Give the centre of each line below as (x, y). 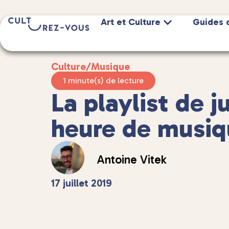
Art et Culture (131, 22)
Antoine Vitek (132, 159)
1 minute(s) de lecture (103, 81)
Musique (110, 66)
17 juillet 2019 (82, 183)
